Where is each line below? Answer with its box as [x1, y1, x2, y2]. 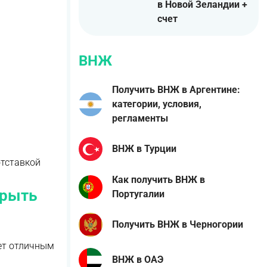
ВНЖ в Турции [112, 143, 176, 155]
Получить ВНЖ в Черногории [112, 218, 243, 230]
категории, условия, [112, 98, 201, 110]
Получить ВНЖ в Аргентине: [112, 84, 240, 96]
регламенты [112, 113, 168, 125]
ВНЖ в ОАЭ [112, 253, 163, 265]
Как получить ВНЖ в [112, 173, 205, 185]
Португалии [112, 188, 164, 200]
